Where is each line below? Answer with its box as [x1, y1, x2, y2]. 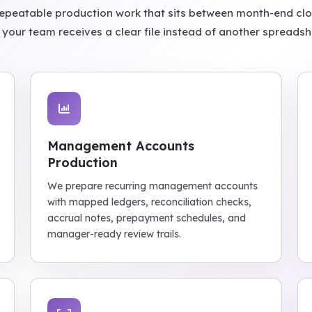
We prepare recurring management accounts [47, 180, 258, 192]
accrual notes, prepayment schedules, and [47, 212, 246, 224]
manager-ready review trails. [47, 228, 181, 240]
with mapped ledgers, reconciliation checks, [47, 196, 251, 208]
